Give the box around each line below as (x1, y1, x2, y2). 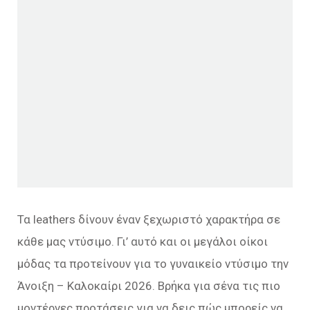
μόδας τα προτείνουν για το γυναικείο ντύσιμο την (17, 257, 289, 271)
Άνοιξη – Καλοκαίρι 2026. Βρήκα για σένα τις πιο (17, 279, 280, 293)
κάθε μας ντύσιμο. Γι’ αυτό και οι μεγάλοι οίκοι (17, 235, 268, 248)
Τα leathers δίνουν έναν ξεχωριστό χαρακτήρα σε (17, 212, 280, 226)
